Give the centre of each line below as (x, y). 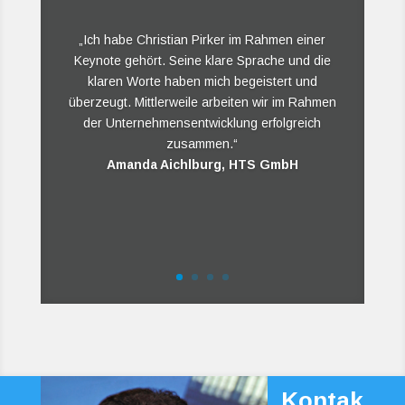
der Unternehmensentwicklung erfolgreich (202, 123)
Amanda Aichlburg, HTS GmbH (202, 165)
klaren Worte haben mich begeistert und (202, 82)
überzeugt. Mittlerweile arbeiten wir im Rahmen (202, 103)
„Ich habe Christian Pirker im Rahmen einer (202, 40)
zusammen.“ (202, 144)
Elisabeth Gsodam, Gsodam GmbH (202, 177)
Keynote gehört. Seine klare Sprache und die (202, 61)
